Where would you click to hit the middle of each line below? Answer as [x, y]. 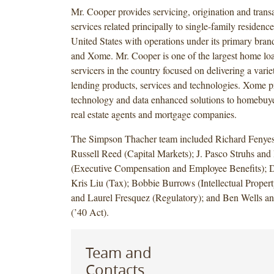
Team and [118, 252]
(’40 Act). [90, 212]
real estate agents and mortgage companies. [154, 114]
